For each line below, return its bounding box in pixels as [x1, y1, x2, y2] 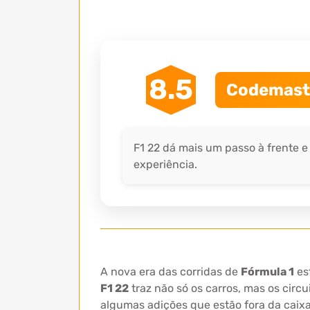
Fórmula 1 [241, 264, 294, 278]
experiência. [134, 157, 197, 171]
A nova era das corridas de [100, 264, 241, 278]
